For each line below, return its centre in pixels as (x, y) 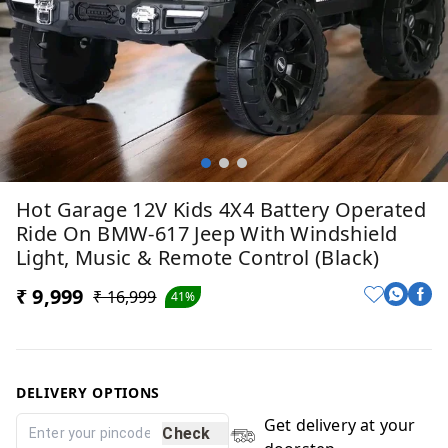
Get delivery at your (339, 425)
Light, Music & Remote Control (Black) (198, 257)
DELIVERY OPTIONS (88, 392)
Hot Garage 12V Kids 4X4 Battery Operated (221, 209)
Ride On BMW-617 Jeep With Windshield (207, 233)
